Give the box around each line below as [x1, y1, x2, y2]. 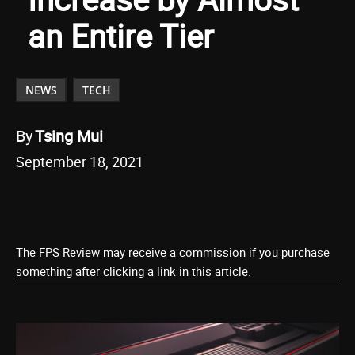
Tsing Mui [35, 124, 103, 147]
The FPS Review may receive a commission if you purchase [16, 244, 330, 260]
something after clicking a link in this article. [16, 263, 251, 279]
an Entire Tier [28, 13, 214, 57]
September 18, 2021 [16, 152, 143, 171]
